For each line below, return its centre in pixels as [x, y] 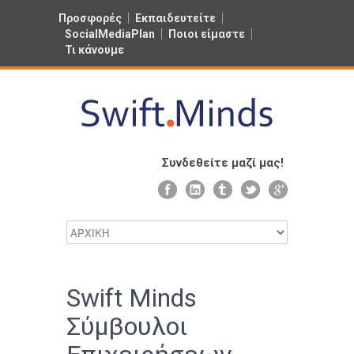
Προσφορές [90, 18]
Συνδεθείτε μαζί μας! [223, 163]
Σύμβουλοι [127, 326]
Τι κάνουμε [94, 50]
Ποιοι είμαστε [207, 34]
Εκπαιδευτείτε [175, 18]
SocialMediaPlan [110, 34]
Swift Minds [132, 298]
